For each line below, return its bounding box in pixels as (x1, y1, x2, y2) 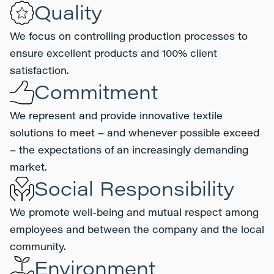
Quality (34, 5, 102, 24)
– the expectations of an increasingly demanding (10, 146, 248, 156)
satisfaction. (10, 67, 69, 76)
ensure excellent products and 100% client (10, 50, 217, 59)
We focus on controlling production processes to (10, 32, 248, 42)
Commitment (34, 84, 158, 104)
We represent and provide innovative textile (10, 112, 223, 122)
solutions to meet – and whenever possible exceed (10, 129, 259, 139)
